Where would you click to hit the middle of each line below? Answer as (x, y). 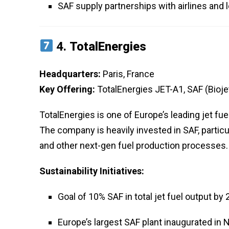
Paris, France (128, 74)
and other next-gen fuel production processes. (134, 145)
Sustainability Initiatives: (92, 171)
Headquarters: (70, 74)
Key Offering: (67, 89)
